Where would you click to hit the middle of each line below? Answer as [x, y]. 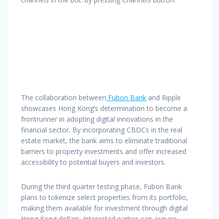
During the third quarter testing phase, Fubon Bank [101, 186]
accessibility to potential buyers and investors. [93, 162]
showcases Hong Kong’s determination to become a [104, 108]
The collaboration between [64, 97]
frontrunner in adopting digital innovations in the [97, 119]
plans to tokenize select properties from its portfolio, [105, 197]
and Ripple [164, 97]
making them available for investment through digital [104, 208]
